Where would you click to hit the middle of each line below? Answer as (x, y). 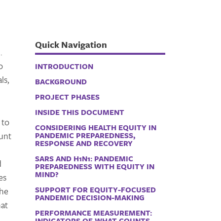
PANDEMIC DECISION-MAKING (90, 197)
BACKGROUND (61, 81)
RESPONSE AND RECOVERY (84, 143)
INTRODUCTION (64, 66)
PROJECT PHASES (68, 97)
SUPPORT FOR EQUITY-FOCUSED (96, 189)
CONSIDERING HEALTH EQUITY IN (96, 127)
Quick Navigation (71, 44)
